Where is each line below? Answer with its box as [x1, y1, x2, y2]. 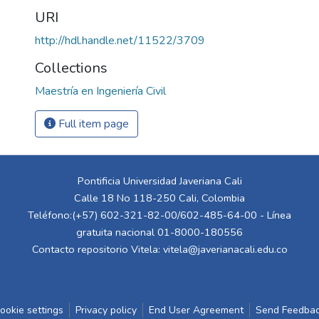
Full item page [56, 115, 129, 132]
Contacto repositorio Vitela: [31, 242, 163, 256]
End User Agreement [149, 303, 244, 317]
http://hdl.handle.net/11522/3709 [35, 32, 205, 48]
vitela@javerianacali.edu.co [162, 242, 288, 256]
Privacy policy [75, 303, 137, 317]
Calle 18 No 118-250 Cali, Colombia [74, 191, 245, 205]
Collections [35, 58, 108, 78]
